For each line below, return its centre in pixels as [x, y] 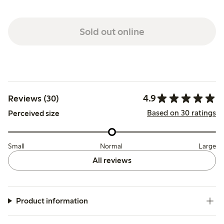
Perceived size [34, 113]
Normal [111, 146]
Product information [52, 200]
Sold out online [112, 31]
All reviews [112, 160]
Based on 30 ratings [181, 113]
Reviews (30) [33, 98]
